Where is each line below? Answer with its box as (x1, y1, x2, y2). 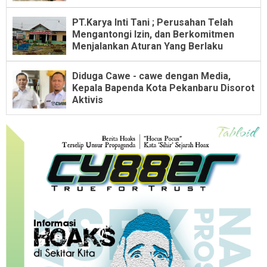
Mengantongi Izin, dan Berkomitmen (72, 28, 234, 40)
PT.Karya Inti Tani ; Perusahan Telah (72, 16, 233, 28)
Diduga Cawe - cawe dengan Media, (72, 70, 231, 82)
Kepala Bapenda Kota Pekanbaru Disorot (72, 82, 254, 94)
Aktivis (72, 94, 103, 105)
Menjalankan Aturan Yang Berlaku (72, 40, 223, 52)
